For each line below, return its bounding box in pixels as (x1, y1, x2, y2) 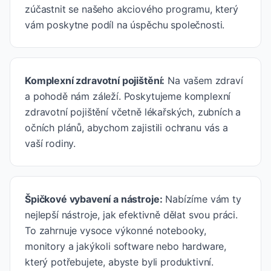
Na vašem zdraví (168, 74, 243, 87)
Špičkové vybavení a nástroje (25, 193, 160, 205)
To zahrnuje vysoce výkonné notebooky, (25, 224, 207, 237)
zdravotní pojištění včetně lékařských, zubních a (25, 106, 241, 118)
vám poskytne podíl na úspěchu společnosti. (25, 19, 225, 31)
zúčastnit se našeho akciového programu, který (25, 3, 238, 15)
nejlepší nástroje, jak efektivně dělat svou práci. (25, 209, 238, 221)
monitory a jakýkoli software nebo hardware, (25, 240, 227, 252)
